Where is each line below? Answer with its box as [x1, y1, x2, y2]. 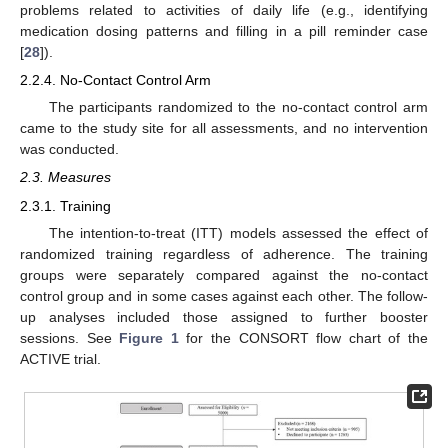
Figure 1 [119, 329, 179, 346]
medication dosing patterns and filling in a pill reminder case [20, 22, 428, 39]
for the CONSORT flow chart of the [178, 329, 429, 346]
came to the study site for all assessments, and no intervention [20, 120, 428, 137]
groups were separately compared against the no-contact [20, 266, 428, 283]
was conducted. [20, 141, 119, 158]
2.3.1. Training [20, 197, 111, 214]
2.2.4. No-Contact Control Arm [20, 72, 211, 89]
